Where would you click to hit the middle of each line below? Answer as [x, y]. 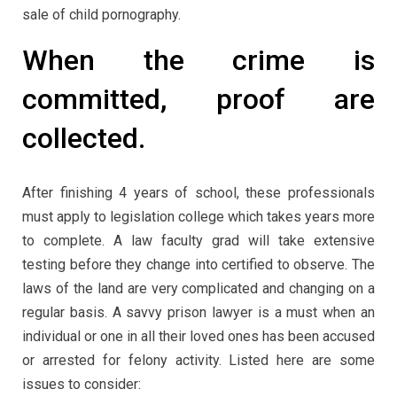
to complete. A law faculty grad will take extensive [198, 240]
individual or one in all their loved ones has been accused [198, 336]
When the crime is [198, 61]
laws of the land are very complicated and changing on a [198, 288]
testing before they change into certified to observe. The [198, 264]
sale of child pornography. [101, 15]
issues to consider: [82, 384]
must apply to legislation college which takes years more [198, 216]
